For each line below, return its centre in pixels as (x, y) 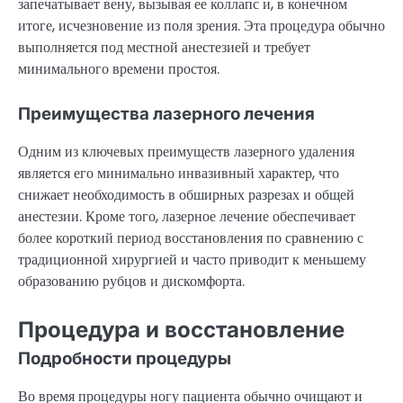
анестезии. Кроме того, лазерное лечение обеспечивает (187, 216)
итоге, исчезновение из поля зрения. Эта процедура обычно (201, 25)
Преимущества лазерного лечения (166, 113)
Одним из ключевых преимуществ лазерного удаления (186, 151)
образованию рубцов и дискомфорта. (131, 281)
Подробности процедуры (125, 358)
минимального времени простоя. (119, 68)
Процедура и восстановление (181, 329)
